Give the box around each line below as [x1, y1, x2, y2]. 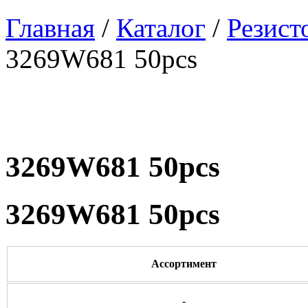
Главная [5, 13, 95, 43]
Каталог [116, 13, 206, 43]
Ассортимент [151, 257, 217, 269]
